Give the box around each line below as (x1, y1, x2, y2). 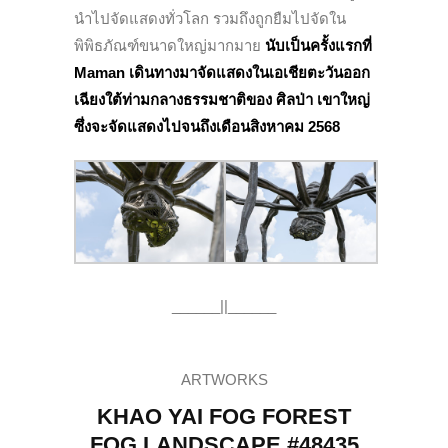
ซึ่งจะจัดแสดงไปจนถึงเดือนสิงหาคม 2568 (74, 118, 344, 136)
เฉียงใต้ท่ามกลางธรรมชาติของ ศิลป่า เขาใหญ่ (74, 91, 370, 109)
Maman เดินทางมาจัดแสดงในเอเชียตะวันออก (74, 64, 370, 82)
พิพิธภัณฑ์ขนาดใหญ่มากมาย (74, 37, 261, 55)
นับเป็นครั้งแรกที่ (261, 37, 372, 55)
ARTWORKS (180, 371, 268, 389)
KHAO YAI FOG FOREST (97, 404, 351, 430)
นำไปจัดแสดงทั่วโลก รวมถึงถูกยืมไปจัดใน (74, 10, 346, 28)
